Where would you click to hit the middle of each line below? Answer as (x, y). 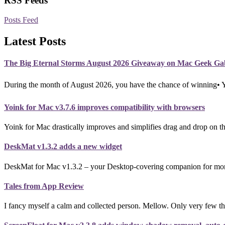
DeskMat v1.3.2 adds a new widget (63, 147)
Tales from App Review (44, 186)
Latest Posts (35, 41)
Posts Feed (21, 20)
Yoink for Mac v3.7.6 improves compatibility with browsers (104, 107)
